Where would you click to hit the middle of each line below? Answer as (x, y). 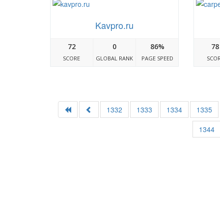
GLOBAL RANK (114, 58)
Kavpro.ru (115, 25)
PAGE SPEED (157, 58)
